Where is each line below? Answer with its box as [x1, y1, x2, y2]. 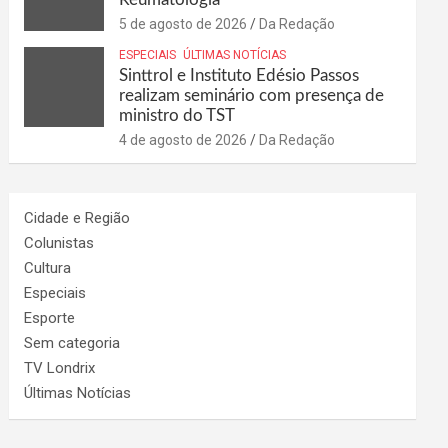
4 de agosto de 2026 [119, 132, 248, 148]
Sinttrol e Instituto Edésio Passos [119, 67, 360, 84]
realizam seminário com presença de [119, 87, 385, 104]
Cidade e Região [24, 209, 131, 227]
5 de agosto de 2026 [119, 16, 248, 32]
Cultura [24, 259, 72, 277]
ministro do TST [119, 107, 236, 124]
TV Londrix [24, 359, 96, 377]
